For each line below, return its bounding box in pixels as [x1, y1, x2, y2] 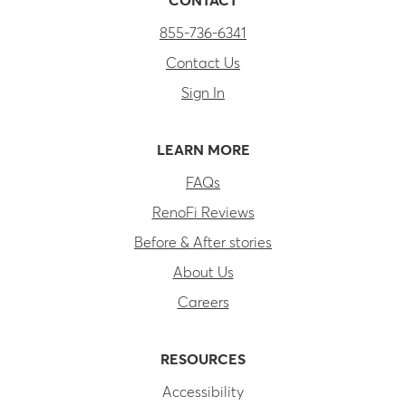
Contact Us [166, 55, 240, 71]
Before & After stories [134, 235, 272, 250]
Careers [177, 295, 229, 310]
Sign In [181, 85, 225, 101]
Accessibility [162, 384, 244, 400]
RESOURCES [160, 352, 246, 367]
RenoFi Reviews [151, 205, 255, 220]
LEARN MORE [156, 142, 250, 158]
